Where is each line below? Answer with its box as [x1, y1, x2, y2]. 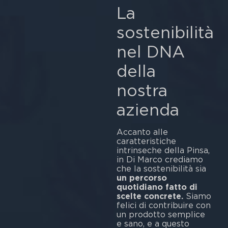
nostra [116, 80, 167, 101]
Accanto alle [116, 127, 168, 137]
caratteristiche [116, 136, 176, 147]
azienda [116, 100, 179, 120]
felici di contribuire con [116, 201, 211, 211]
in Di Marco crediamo [116, 155, 203, 165]
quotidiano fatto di [116, 182, 197, 192]
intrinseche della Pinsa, [116, 146, 210, 156]
